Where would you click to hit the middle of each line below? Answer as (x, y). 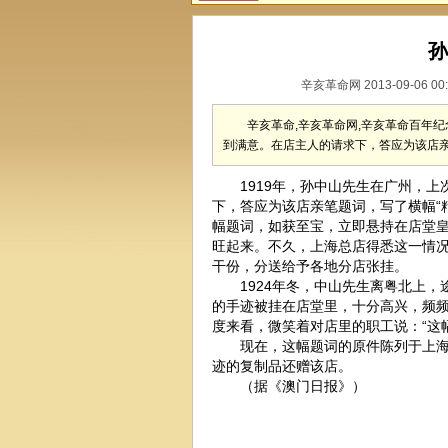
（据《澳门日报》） (289, 386)
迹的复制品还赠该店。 (282, 366)
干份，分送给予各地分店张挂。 (310, 266)
